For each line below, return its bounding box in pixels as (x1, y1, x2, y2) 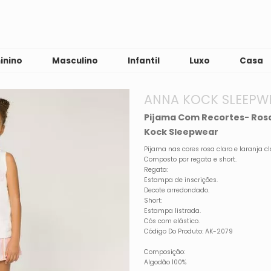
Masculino (52, 55, 99, 67)
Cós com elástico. (144, 216, 200, 226)
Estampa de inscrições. (144, 175, 218, 184)
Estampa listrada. (144, 206, 201, 215)
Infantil (128, 55, 160, 67)
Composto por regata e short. (144, 154, 237, 164)
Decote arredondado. (144, 185, 210, 195)
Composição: (144, 247, 186, 256)
